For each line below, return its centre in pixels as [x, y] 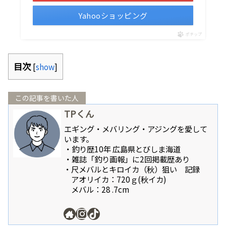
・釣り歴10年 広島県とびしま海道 [123, 149]
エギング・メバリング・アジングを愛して [136, 128]
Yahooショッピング [113, 15]
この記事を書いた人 [47, 98]
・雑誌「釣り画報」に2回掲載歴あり [127, 159]
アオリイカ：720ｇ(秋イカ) [115, 179]
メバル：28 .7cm [97, 189]
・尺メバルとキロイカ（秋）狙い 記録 [132, 169]
